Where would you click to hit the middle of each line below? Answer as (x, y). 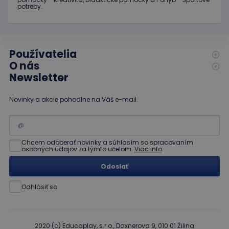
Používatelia (43, 54)
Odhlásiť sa (40, 187)
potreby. (31, 7)
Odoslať (114, 166)
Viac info (148, 149)
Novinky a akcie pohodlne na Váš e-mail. (74, 100)
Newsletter (39, 78)
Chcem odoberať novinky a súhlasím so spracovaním (107, 143)
